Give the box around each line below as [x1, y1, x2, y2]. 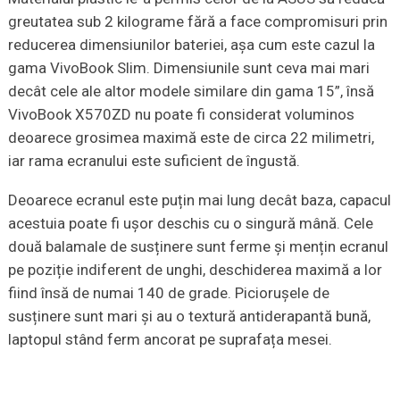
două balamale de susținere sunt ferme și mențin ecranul [7, 237, 388, 255]
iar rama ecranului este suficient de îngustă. [7, 151, 300, 170]
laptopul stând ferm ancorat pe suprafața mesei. [7, 329, 332, 348]
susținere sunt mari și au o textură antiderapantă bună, [7, 306, 371, 325]
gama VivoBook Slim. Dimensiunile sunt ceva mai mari [7, 58, 370, 77]
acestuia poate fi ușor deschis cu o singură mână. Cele [7, 213, 373, 232]
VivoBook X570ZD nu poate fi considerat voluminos [7, 104, 354, 123]
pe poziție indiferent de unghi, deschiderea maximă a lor [7, 260, 382, 279]
